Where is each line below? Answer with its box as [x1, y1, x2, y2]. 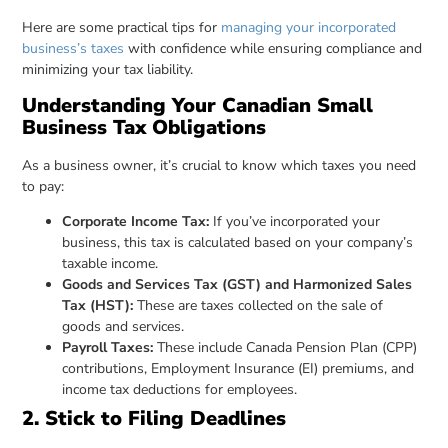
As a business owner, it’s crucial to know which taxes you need [22, 155, 417, 175]
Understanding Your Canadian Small [22, 91, 374, 119]
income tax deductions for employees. [62, 379, 298, 399]
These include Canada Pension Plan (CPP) [157, 337, 418, 357]
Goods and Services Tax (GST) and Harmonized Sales [62, 274, 413, 294]
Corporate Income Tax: [62, 211, 214, 231]
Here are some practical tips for [22, 18, 222, 38]
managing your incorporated [221, 18, 397, 38]
